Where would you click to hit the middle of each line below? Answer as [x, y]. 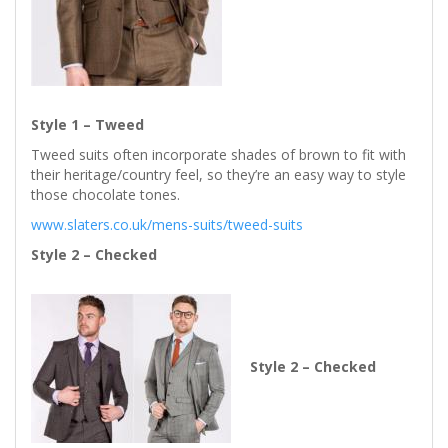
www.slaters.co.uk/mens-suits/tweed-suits [167, 225]
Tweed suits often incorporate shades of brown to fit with [218, 155]
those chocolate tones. [105, 195]
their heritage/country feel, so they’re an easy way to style [218, 175]
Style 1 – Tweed [87, 125]
